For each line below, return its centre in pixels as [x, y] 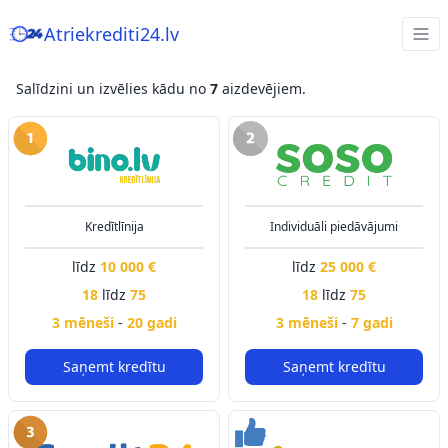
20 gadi [151, 322]
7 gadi [371, 322]
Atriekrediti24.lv [111, 34]
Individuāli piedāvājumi [334, 226]
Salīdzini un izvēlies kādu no [113, 88]
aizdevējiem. [262, 88]
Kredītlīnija [114, 226]
